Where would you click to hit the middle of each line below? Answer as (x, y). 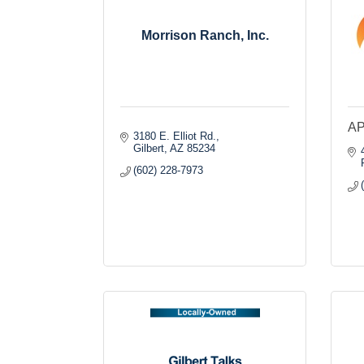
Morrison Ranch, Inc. (205, 35)
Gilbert (149, 148)
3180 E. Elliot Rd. (175, 136)
